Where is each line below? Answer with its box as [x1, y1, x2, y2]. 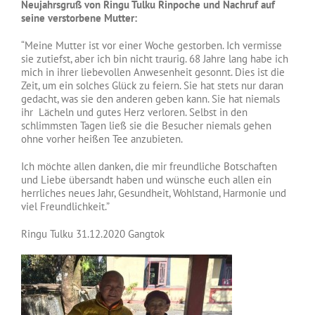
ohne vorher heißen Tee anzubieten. [21, 131, 183, 146]
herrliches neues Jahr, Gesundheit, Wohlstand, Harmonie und [21, 186, 286, 200]
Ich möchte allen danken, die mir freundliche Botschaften [21, 159, 277, 173]
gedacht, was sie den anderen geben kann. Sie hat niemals [21, 91, 280, 105]
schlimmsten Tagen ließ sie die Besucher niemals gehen [21, 118, 271, 132]
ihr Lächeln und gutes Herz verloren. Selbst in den [21, 105, 247, 119]
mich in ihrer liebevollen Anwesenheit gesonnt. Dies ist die [21, 65, 285, 79]
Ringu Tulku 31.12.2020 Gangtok [21, 226, 165, 240]
